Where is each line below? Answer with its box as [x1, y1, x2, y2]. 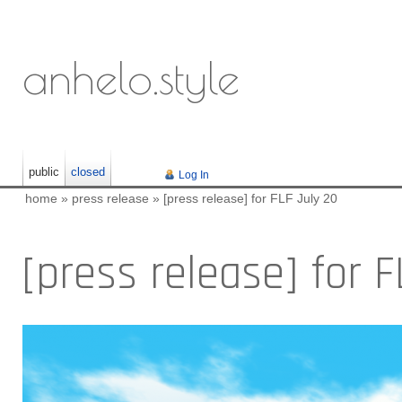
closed [71, 165, 106, 179]
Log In [179, 169, 209, 181]
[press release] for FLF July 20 [163, 191, 337, 206]
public [29, 165, 60, 179]
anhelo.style [22, 51, 240, 103]
